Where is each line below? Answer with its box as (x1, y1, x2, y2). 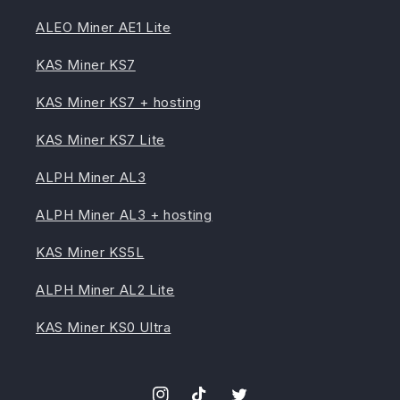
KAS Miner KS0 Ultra (36, 319, 171, 337)
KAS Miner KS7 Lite (36, 131, 165, 149)
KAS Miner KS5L (36, 244, 145, 262)
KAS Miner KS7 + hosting (36, 94, 202, 112)
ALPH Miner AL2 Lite (36, 281, 175, 299)
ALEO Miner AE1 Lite (36, 19, 171, 37)
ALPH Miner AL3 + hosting (36, 206, 212, 224)
